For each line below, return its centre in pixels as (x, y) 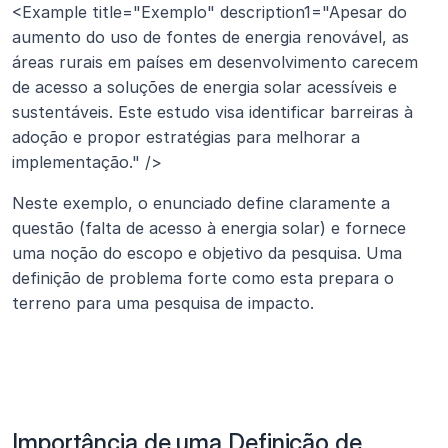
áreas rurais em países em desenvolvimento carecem (215, 62)
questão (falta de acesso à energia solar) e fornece (209, 228)
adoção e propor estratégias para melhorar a (186, 137)
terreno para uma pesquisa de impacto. (163, 303)
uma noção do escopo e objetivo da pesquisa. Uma (207, 253)
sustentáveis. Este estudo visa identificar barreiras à (212, 112)
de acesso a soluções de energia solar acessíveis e (204, 87)
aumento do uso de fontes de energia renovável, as (210, 37)
